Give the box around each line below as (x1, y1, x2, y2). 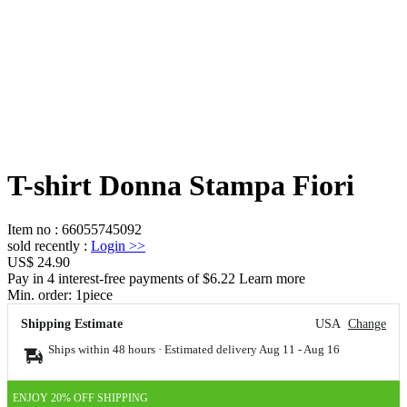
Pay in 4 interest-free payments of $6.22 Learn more (7, 270, 305, 286)
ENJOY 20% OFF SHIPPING (13, 392, 148, 405)
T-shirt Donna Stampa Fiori (7, 168, 354, 202)
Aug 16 (303, 342, 340, 356)
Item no (7, 221, 51, 237)
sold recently (7, 237, 80, 253)
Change (348, 316, 386, 331)
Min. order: (7, 286, 75, 303)
